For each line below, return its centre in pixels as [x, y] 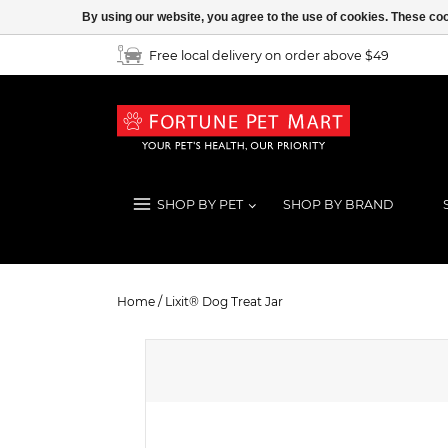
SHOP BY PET [200, 204]
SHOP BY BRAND [338, 204]
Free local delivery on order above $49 [269, 55]
